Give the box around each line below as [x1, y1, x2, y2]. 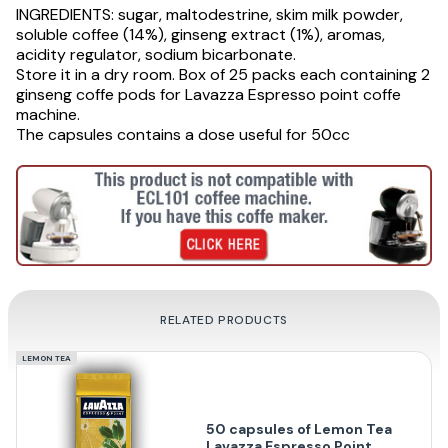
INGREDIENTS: [16, 3, 114, 25]
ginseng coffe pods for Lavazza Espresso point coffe [16, 83, 401, 105]
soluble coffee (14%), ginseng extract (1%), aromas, [16, 23, 385, 45]
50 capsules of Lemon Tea [205, 420, 392, 439]
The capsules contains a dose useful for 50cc [16, 123, 350, 145]
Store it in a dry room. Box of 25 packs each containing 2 [16, 63, 430, 85]
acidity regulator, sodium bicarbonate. [16, 43, 296, 65]
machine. [16, 103, 80, 125]
